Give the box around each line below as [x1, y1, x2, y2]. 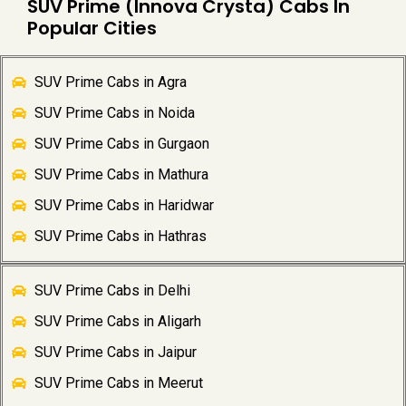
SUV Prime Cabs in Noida [34, 104, 195, 122]
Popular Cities [27, 15, 157, 42]
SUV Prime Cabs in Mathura [34, 166, 208, 184]
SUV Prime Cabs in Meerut [34, 374, 203, 392]
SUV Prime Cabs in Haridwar [34, 197, 214, 215]
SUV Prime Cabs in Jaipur [34, 343, 197, 362]
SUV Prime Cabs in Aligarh [34, 313, 201, 331]
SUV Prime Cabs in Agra [34, 73, 187, 92]
